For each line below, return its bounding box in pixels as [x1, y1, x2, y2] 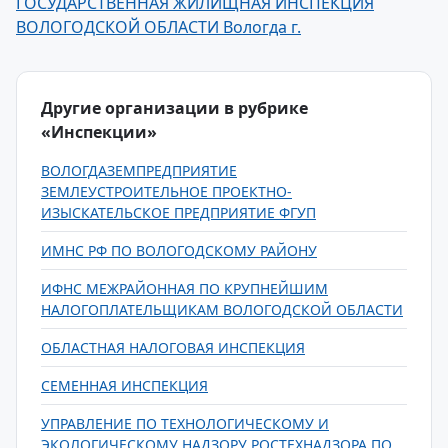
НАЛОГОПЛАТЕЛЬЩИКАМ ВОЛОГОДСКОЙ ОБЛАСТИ [41, 300, 403, 319]
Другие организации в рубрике [41, 97, 308, 119]
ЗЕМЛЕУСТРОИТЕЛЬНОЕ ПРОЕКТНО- [41, 182, 292, 201]
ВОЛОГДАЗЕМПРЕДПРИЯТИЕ [41, 161, 237, 180]
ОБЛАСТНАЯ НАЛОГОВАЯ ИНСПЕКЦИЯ [41, 338, 305, 357]
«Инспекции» [41, 121, 157, 143]
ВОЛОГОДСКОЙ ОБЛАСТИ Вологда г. [16, 16, 301, 38]
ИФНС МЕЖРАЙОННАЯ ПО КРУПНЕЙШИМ [41, 279, 328, 298]
